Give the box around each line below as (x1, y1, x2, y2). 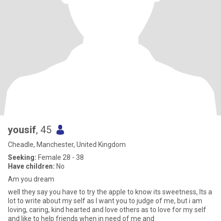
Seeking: (8, 153, 37, 161)
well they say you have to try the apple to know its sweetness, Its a (8, 188, 212, 196)
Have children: (8, 162, 55, 170)
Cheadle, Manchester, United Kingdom (8, 141, 126, 148)
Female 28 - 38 (37, 153, 84, 161)
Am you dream (8, 175, 54, 183)
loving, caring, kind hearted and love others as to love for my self (8, 206, 206, 214)
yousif (8, 124, 36, 136)
